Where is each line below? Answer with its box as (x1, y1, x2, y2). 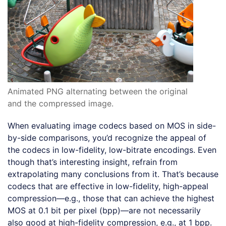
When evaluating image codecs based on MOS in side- (8, 120, 216, 131)
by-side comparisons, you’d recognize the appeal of (8, 132, 206, 143)
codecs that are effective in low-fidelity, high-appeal (8, 181, 208, 191)
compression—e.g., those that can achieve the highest (8, 193, 214, 203)
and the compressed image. (8, 98, 114, 108)
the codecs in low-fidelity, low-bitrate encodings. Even (8, 144, 216, 155)
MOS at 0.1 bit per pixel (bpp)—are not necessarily (8, 205, 201, 215)
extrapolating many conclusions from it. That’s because (8, 168, 218, 179)
